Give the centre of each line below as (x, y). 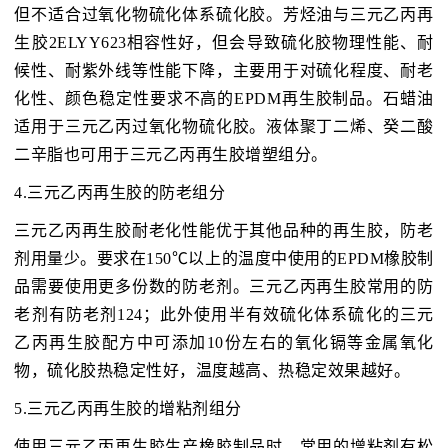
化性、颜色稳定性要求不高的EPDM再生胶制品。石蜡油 (224, 99)
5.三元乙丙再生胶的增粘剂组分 (128, 409)
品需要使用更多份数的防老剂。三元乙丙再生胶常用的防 (224, 287)
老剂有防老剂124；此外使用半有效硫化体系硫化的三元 (224, 315)
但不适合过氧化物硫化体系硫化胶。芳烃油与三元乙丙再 (224, 15)
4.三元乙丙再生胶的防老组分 (120, 193)
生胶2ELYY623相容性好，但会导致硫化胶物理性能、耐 (224, 43)
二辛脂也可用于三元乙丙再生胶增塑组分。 (171, 155)
